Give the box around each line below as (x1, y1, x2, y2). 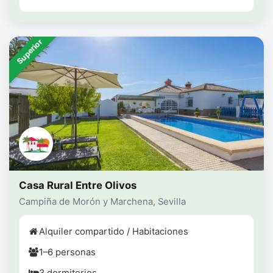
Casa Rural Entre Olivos (19, 179, 136, 192)
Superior (15, 37, 44, 66)
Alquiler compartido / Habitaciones (39, 226, 188, 238)
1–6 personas (39, 247, 96, 258)
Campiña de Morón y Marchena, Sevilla (19, 196, 186, 208)
